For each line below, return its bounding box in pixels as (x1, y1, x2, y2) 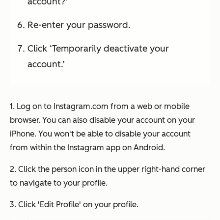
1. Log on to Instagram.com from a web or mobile (10, 102, 190, 111)
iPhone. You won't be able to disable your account (10, 129, 191, 139)
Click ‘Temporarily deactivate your (27, 43, 169, 55)
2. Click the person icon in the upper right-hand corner (10, 165, 205, 174)
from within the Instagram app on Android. (10, 143, 165, 153)
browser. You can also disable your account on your (10, 115, 195, 125)
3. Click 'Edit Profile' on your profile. (10, 200, 138, 210)
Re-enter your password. (27, 20, 131, 31)
